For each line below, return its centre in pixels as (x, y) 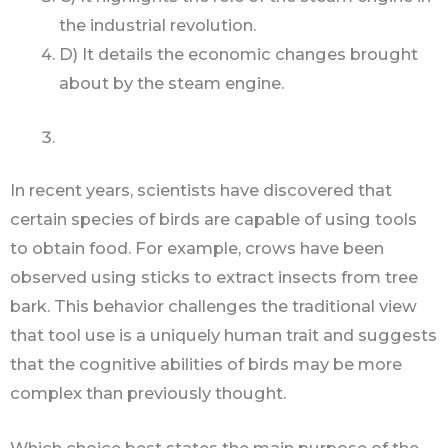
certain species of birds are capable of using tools (213, 219)
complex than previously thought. (148, 393)
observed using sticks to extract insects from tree (214, 277)
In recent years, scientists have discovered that (201, 190)
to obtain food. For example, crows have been (197, 248)
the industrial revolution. (158, 24)
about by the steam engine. (172, 82)
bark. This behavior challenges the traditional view (213, 306)
